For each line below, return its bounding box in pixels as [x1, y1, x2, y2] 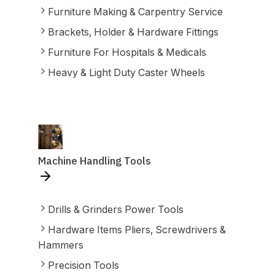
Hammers [37, 239, 83, 251]
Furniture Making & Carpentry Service [47, 6, 223, 18]
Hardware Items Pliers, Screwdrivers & [47, 223, 226, 236]
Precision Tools [47, 259, 119, 271]
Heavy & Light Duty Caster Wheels [47, 66, 205, 79]
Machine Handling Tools [37, 154, 151, 168]
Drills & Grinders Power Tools [47, 203, 184, 215]
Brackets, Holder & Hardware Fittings [47, 26, 219, 38]
